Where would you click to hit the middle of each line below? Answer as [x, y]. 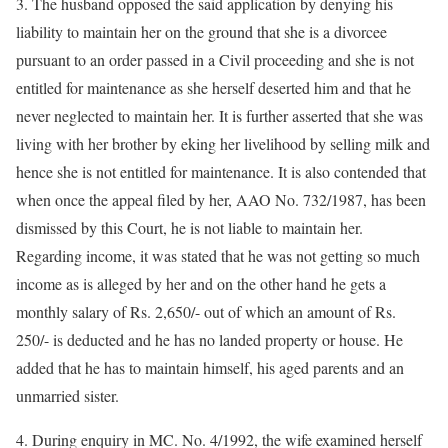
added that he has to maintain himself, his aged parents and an [210, 367]
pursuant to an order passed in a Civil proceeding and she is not [215, 59]
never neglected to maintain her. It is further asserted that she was [219, 115]
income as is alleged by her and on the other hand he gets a [201, 283]
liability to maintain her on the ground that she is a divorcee [201, 31]
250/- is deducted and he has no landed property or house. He [209, 339]
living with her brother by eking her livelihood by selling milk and [223, 143]
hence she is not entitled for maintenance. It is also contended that [221, 171]
